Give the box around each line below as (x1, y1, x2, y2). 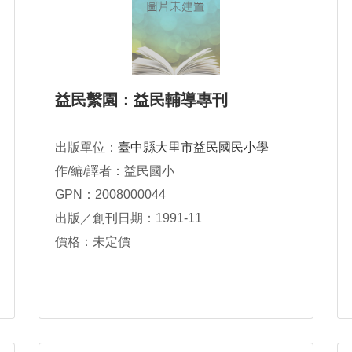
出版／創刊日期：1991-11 (55, 211, 202, 225)
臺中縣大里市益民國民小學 (118, 141, 269, 154)
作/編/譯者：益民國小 (55, 164, 174, 178)
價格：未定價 (55, 235, 130, 248)
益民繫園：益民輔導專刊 (55, 91, 228, 108)
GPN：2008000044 (55, 188, 166, 201)
